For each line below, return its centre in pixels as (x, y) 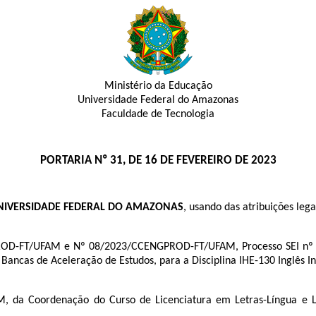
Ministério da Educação (158, 86)
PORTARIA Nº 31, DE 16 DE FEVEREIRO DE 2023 (158, 161)
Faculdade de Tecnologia (158, 114)
